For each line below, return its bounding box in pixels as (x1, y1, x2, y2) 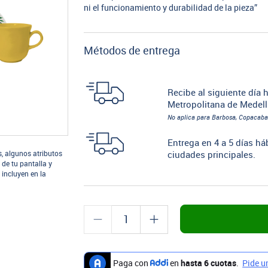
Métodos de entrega (84, 44, 181, 57)
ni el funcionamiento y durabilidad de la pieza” (84, 3, 258, 13)
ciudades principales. (167, 150, 255, 161)
